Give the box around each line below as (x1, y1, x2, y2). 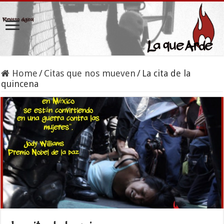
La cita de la (142, 68, 191, 79)
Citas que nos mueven (44, 68, 136, 79)
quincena (1, 78, 39, 89)
